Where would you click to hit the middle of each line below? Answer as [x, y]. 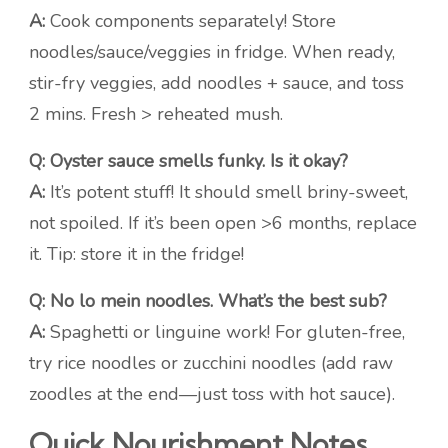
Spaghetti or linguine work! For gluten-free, [225, 332]
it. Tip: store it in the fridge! [136, 254]
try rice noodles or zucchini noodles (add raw [211, 363]
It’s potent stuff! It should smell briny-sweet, [226, 192]
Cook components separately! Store [190, 21]
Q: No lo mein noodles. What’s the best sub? [208, 301]
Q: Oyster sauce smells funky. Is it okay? [188, 161]
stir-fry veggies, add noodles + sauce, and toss [216, 83]
